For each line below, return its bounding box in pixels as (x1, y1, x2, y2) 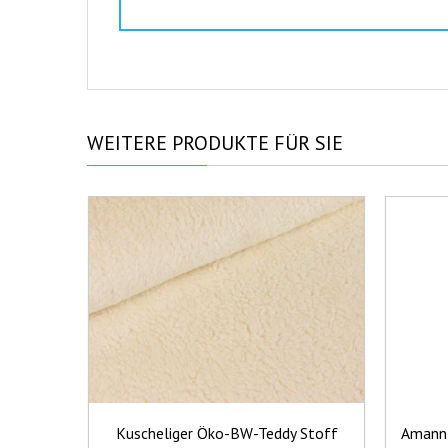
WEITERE (87, 129, 167, 156)
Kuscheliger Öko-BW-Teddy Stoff (115, 423, 338, 444)
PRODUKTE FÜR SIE (167, 129, 343, 156)
